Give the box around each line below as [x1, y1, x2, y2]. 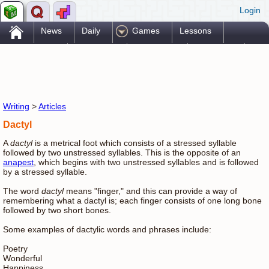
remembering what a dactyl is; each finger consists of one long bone [3, 195, 262, 205]
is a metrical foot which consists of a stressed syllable [32, 138, 237, 148]
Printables [195, 47, 233, 58]
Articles [38, 101, 66, 112]
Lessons [179, 26, 211, 36]
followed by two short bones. [3, 205, 111, 215]
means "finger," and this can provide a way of [64, 186, 237, 196]
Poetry [3, 243, 28, 253]
